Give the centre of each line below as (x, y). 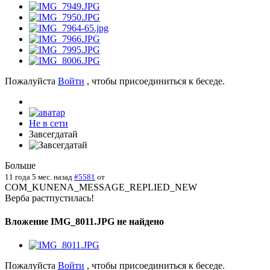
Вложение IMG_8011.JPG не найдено (84, 222)
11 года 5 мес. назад (39, 177)
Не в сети (49, 123)
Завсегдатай (53, 134)
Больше (20, 165)
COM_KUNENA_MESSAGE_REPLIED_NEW (101, 187)
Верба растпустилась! (49, 198)
